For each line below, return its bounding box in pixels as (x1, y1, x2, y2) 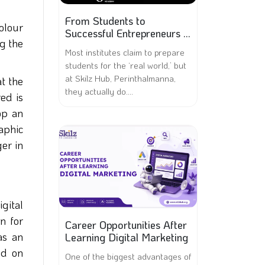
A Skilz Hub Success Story (65, 38, 188, 53)
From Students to (65, 14, 146, 28)
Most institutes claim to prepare (65, 46, 185, 58)
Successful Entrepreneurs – (65, 26, 190, 40)
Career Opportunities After (65, 218, 187, 232)
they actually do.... (65, 85, 133, 97)
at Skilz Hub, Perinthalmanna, (65, 72, 176, 84)
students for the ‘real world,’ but (65, 59, 186, 71)
